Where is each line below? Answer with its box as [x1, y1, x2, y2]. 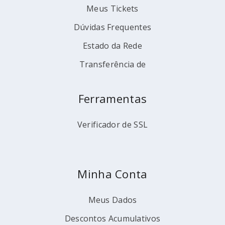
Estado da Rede [82, 40, 143, 51]
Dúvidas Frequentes [73, 22, 152, 33]
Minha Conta [77, 166, 148, 181]
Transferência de [79, 59, 146, 70]
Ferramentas [78, 91, 147, 106]
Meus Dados [88, 194, 137, 205]
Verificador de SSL [77, 119, 148, 130]
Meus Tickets [86, 3, 139, 14]
